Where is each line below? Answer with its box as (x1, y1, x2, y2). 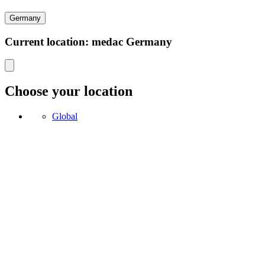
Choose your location (5, 83, 132, 99)
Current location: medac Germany (5, 35, 172, 48)
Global (52, 111, 77, 122)
